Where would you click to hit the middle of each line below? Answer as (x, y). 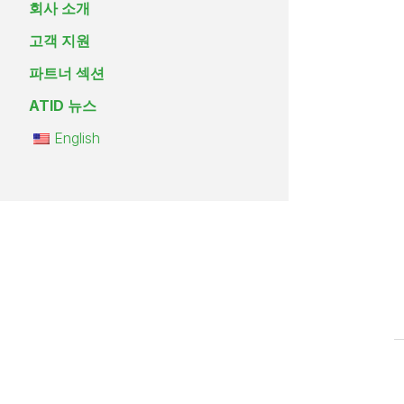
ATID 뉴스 (63, 106)
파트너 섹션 (67, 73)
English (77, 138)
